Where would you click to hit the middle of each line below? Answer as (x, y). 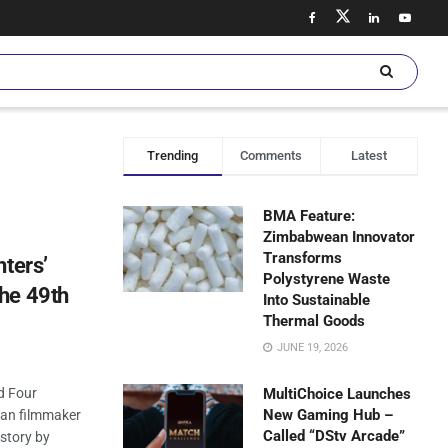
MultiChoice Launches (337, 394)
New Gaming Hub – (328, 415)
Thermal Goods (314, 321)
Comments (271, 155)
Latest (368, 155)
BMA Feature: (309, 216)
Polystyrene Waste (327, 279)
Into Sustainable (317, 300)
